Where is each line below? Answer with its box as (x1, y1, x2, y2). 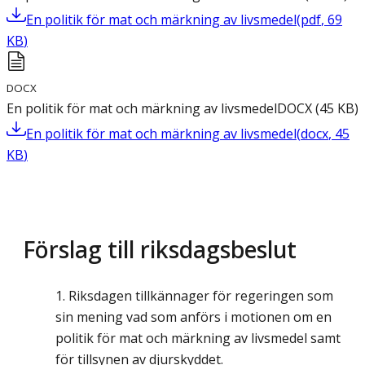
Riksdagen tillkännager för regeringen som (68, 286, 333, 305)
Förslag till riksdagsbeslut (23, 232, 297, 265)
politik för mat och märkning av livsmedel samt (55, 328, 341, 347)
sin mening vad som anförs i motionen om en (55, 307, 332, 326)
